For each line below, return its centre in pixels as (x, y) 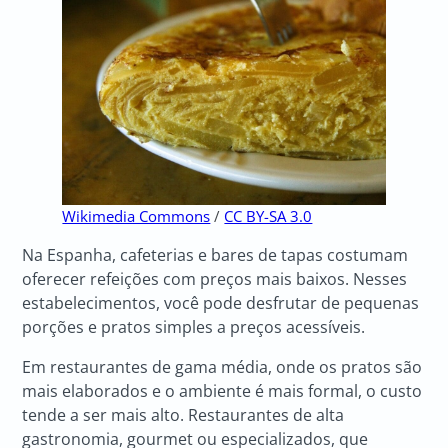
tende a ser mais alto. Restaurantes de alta (183, 414)
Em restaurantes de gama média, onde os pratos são (222, 366)
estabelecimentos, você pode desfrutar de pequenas (221, 302)
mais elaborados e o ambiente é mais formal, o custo (222, 390)
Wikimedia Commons (136, 215)
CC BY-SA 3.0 (268, 215)
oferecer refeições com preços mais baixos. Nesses (215, 278)
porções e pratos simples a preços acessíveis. (196, 326)
